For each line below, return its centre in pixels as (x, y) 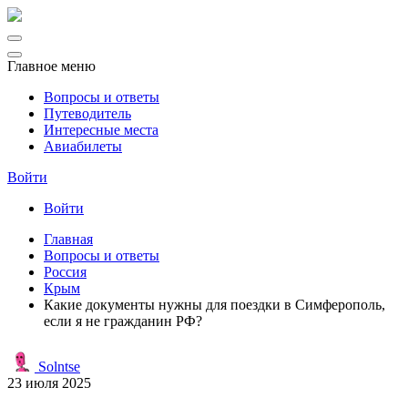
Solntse (57, 367)
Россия (65, 272)
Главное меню (51, 66)
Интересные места (101, 130)
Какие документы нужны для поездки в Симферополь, (214, 305)
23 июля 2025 (49, 383)
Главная (68, 239)
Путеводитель (87, 113)
